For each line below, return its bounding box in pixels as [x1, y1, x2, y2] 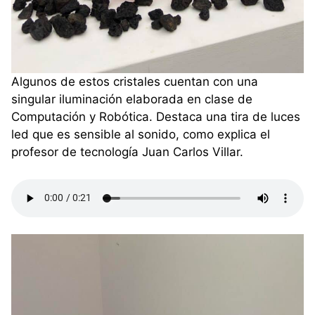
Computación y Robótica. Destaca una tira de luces [11, 110, 300, 124]
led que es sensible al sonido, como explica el [11, 127, 270, 142]
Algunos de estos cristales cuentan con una [11, 75, 258, 89]
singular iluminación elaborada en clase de [11, 92, 252, 107]
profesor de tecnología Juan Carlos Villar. [11, 145, 243, 160]
